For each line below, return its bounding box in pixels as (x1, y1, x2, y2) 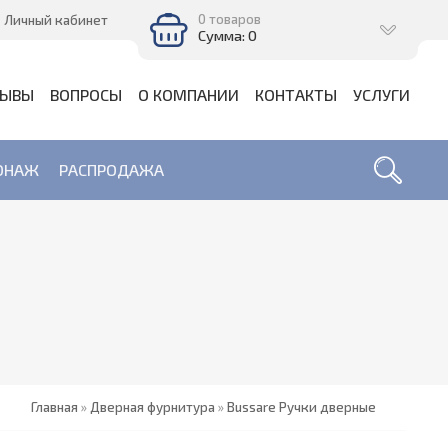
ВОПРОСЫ (50, 85, 122, 104)
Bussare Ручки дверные (227, 399, 376, 415)
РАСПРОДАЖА (59, 160, 164, 179)
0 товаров (198, 11, 261, 27)
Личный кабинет (4, 12, 108, 28)
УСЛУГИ (353, 85, 410, 104)
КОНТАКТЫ (255, 85, 337, 104)
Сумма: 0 (198, 26, 257, 44)
